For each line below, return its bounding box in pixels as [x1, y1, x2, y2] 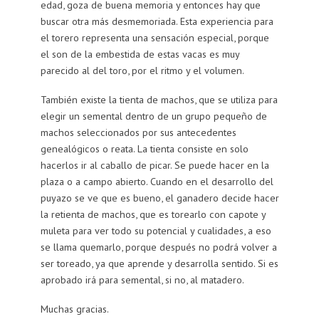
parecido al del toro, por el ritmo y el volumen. [40, 63, 244, 78]
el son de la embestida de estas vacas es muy [40, 47, 239, 61]
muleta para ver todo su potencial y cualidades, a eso [40, 224, 271, 238]
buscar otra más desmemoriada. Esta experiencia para [40, 14, 273, 28]
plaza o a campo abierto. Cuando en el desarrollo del [40, 174, 273, 189]
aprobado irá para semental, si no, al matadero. [40, 273, 244, 287]
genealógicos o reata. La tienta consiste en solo [40, 142, 249, 156]
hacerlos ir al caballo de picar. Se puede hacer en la [40, 158, 269, 172]
